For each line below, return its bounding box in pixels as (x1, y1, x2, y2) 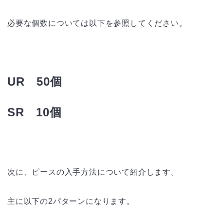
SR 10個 (7, 106, 62, 119)
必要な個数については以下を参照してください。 (7, 19, 187, 28)
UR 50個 (7, 75, 62, 89)
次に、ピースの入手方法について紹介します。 (7, 168, 179, 177)
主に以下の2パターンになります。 (7, 197, 135, 206)
